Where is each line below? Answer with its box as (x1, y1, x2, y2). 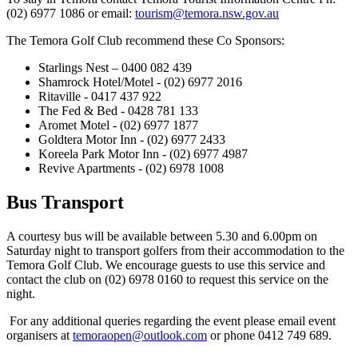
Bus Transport (6, 192, 124, 213)
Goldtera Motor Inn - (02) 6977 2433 (38, 133, 225, 147)
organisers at (6, 328, 73, 343)
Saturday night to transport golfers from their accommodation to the (6, 244, 344, 258)
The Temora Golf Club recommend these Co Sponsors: (6, 34, 284, 48)
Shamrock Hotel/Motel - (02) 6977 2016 (38, 75, 242, 89)
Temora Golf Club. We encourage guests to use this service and (6, 258, 325, 272)
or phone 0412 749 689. (207, 328, 332, 343)
